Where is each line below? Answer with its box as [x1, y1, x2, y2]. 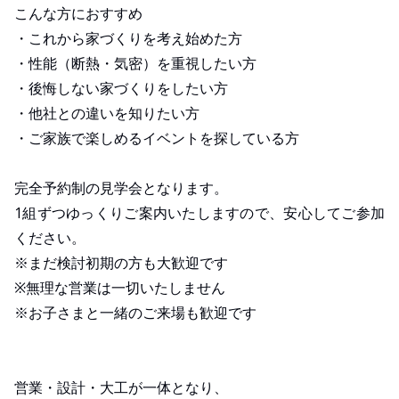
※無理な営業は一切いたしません [14, 277, 225, 297]
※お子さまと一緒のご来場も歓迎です [14, 302, 256, 322]
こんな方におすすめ [14, 3, 142, 23]
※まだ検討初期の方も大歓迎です [14, 252, 228, 273]
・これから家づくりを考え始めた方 [14, 28, 242, 48]
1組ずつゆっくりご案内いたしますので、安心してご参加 [14, 202, 385, 223]
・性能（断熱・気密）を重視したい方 [14, 53, 256, 73]
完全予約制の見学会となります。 [14, 177, 228, 198]
